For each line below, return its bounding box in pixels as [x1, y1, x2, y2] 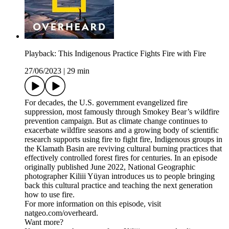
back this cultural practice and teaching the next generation [25, 181, 213, 190]
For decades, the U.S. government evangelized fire [25, 98, 188, 107]
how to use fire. [25, 190, 75, 199]
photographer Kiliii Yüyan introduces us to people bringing [25, 172, 215, 181]
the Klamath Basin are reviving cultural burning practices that [25, 144, 222, 153]
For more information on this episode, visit [25, 199, 161, 209]
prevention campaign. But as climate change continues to [25, 117, 208, 126]
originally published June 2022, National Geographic [25, 163, 195, 172]
